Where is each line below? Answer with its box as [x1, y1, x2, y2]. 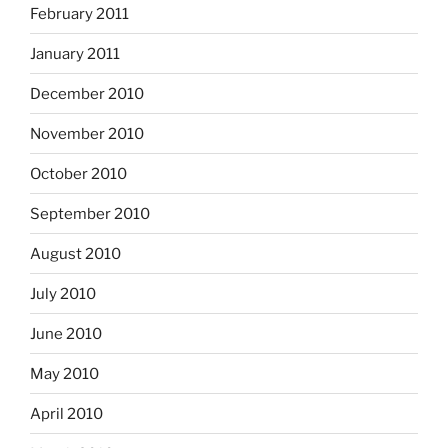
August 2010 [30, 244, 121, 263]
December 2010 [30, 84, 144, 103]
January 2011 [30, 44, 120, 63]
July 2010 [30, 284, 96, 303]
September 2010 [30, 204, 150, 223]
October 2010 [30, 164, 127, 183]
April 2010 [30, 404, 103, 423]
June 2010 [30, 324, 102, 343]
